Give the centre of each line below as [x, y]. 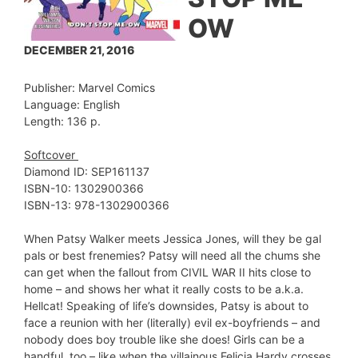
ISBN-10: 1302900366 [84, 188]
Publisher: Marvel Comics [89, 88]
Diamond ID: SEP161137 [87, 171]
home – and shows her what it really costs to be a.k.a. [164, 289]
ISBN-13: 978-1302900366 [97, 205]
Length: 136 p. [62, 121]
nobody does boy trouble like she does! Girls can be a [164, 339]
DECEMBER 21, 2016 [79, 50]
